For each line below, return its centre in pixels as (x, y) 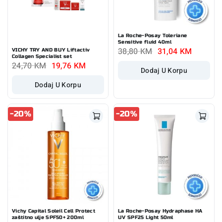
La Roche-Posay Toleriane (153, 36)
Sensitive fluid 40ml (145, 42)
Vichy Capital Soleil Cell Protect (54, 211)
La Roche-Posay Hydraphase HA (160, 211)
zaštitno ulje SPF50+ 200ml (48, 217)
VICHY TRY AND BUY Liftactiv (51, 50)
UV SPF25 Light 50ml (146, 217)
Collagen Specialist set (42, 56)
